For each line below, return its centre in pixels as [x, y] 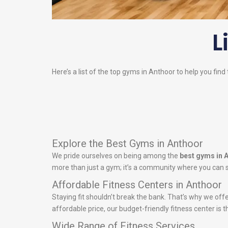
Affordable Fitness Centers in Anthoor [137, 185]
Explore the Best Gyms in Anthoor [127, 144]
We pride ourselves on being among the [116, 156]
